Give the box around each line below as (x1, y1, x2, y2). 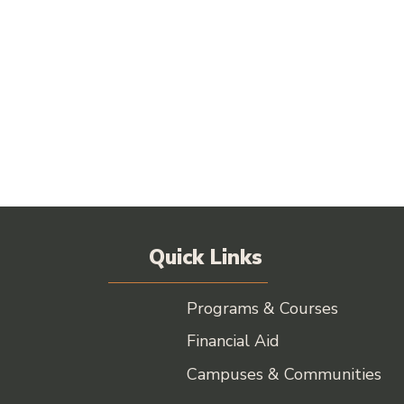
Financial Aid (187, 330, 280, 353)
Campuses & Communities (187, 363, 381, 386)
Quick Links (149, 243, 262, 272)
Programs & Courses (187, 297, 338, 319)
